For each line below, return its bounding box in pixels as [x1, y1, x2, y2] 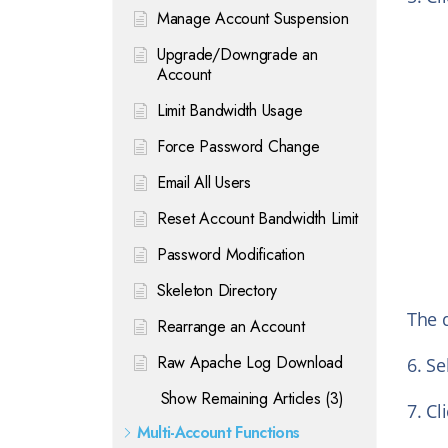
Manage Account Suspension [157, 7, 349, 30]
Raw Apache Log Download [157, 351, 343, 374]
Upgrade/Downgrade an [157, 43, 318, 66]
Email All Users [157, 171, 251, 194]
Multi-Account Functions [136, 421, 300, 444]
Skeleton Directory [157, 279, 278, 302]
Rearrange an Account [157, 315, 305, 338]
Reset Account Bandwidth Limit [157, 207, 359, 230]
